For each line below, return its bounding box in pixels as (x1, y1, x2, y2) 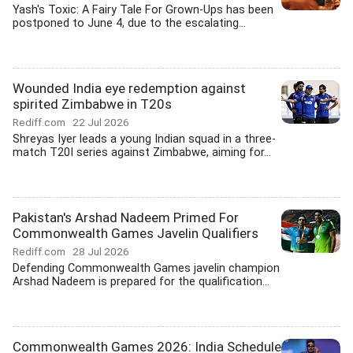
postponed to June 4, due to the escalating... (13, 17, 246, 30)
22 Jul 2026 (72, 116, 129, 128)
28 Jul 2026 (72, 245, 129, 258)
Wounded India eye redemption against (13, 80, 246, 96)
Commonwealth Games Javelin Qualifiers (13, 225, 258, 241)
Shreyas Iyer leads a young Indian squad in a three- (13, 132, 276, 146)
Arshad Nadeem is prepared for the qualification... (13, 275, 269, 288)
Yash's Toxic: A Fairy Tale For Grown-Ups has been (13, 3, 273, 17)
